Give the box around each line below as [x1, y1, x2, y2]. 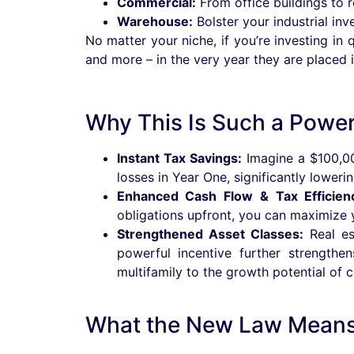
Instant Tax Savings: [116, 150, 242, 167]
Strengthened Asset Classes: [116, 226, 303, 243]
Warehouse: [116, 13, 193, 29]
